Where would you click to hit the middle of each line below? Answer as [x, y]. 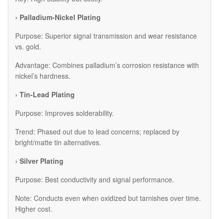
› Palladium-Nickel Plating [58, 17]
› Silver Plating [39, 161]
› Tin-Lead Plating [45, 94]
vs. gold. [28, 46]
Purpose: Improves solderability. [65, 113]
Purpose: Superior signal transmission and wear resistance [106, 35]
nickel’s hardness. [43, 76]
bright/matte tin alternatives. [58, 142]
